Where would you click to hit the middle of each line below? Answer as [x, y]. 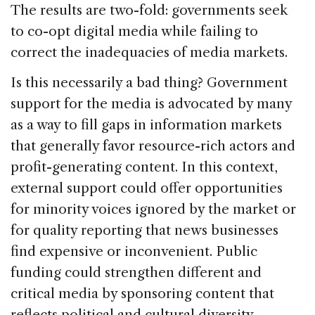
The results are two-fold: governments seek [149, 10]
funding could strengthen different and [136, 272]
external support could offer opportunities [147, 188]
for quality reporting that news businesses [144, 230]
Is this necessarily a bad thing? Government [149, 82]
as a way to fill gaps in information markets [146, 124]
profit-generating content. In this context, [144, 167]
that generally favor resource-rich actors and [153, 146]
